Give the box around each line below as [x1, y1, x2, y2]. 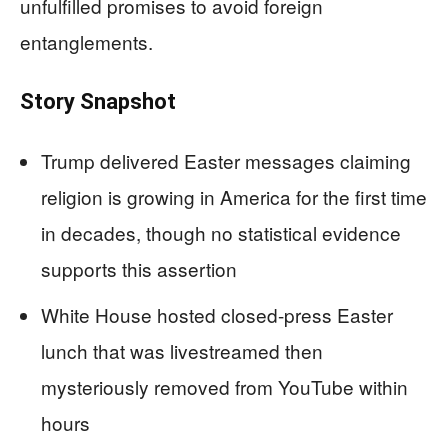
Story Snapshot [20, 88, 176, 114]
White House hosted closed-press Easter [41, 300, 393, 328]
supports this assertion [41, 254, 237, 282]
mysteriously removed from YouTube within [41, 372, 408, 400]
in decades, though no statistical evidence [41, 218, 401, 246]
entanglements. [20, 27, 153, 55]
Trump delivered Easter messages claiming [41, 146, 411, 174]
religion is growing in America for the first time [41, 182, 427, 210]
